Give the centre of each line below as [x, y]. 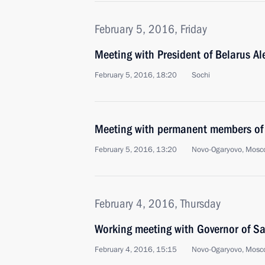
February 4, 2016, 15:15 [136, 250]
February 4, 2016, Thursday [158, 203]
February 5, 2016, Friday [151, 29]
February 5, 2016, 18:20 [136, 75]
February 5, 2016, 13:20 [136, 150]
